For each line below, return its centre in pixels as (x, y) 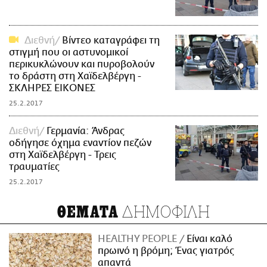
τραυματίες (34, 167)
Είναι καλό (209, 239)
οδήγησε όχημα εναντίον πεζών (80, 143)
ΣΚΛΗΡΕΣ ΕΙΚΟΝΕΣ (52, 88)
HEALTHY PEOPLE (139, 239)
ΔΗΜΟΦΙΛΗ (164, 211)
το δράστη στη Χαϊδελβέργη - (75, 76)
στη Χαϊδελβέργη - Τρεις (63, 155)
